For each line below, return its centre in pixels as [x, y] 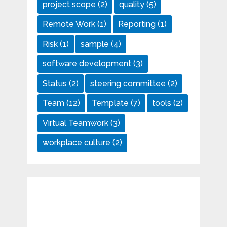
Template [110, 103]
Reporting [137, 24]
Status [54, 84]
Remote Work [69, 24]
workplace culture [76, 143]
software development [87, 64]
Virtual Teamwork [75, 123]
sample [94, 44]
